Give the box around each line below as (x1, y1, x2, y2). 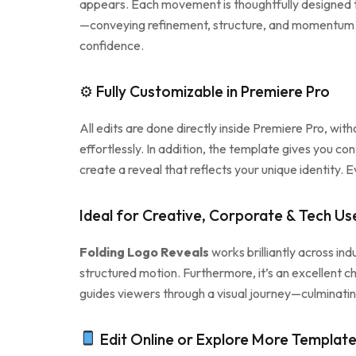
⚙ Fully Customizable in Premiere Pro (79, 81, 330, 101)
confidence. (79, 37, 144, 53)
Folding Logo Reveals (79, 243, 209, 260)
